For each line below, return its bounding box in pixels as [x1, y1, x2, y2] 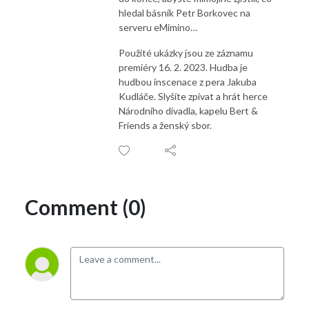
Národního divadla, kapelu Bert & [119, 104, 258, 117]
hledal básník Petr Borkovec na [119, 6, 250, 19]
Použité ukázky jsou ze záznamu [119, 46, 253, 59]
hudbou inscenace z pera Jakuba [119, 75, 257, 88]
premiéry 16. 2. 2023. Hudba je [119, 61, 248, 73]
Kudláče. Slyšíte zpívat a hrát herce [119, 90, 268, 102]
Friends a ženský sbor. [119, 119, 212, 131]
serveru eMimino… [119, 21, 197, 33]
